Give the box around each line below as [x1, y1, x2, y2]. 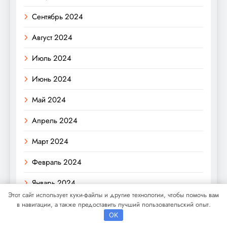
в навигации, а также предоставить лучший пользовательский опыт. [16, 199, 211, 209]
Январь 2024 [32, 177, 75, 188]
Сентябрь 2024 [32, 11, 83, 22]
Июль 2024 [32, 52, 71, 64]
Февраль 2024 [32, 156, 82, 168]
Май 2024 [32, 94, 66, 105]
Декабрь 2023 [32, 198, 81, 209]
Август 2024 [32, 31, 72, 43]
